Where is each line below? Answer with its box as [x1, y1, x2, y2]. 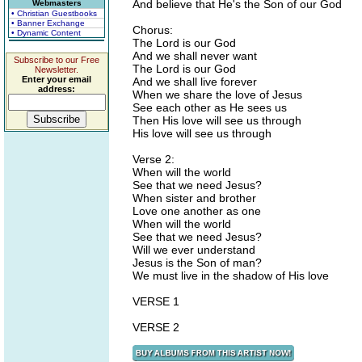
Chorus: [133, 23, 173, 36]
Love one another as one [133, 204, 261, 217]
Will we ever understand [133, 243, 255, 256]
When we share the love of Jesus [133, 88, 302, 101]
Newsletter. [35, 65, 78, 74]
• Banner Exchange [11, 19, 85, 27]
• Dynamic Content [11, 28, 81, 37]
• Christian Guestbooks [11, 9, 97, 18]
